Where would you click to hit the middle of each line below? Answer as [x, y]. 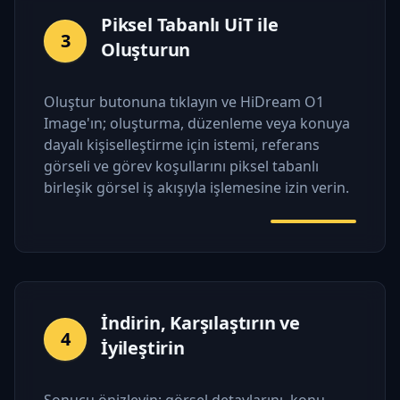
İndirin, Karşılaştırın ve [201, 322]
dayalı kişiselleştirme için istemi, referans [182, 144]
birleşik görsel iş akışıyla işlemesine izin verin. [196, 187]
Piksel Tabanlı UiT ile [190, 24]
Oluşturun [146, 49]
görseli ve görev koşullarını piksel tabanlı [181, 166]
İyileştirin [143, 347]
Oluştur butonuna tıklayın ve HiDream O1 [184, 101]
